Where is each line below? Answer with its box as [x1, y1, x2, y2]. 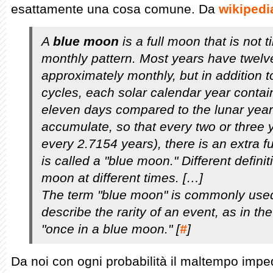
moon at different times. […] [41, 171, 203, 185]
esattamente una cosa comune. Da [11, 2, 219, 16]
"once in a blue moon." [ [41, 222, 180, 236]
